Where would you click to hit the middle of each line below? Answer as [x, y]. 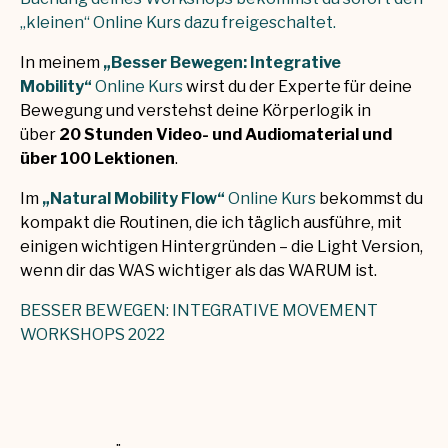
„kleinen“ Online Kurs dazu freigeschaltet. [178, 23]
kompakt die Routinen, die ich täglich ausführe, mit [211, 223]
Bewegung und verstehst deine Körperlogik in [195, 111]
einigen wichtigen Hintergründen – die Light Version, [221, 247]
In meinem [61, 63]
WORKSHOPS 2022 [92, 335]
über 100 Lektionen [97, 159]
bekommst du [369, 199]
